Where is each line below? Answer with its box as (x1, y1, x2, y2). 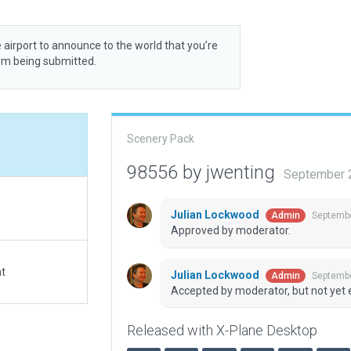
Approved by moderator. (170, 224, 291, 237)
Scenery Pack (126, 132, 194, 145)
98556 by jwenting (126, 161, 280, 183)
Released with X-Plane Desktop (126, 322, 317, 339)
